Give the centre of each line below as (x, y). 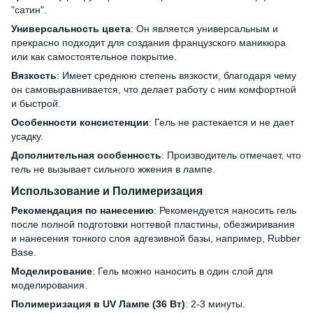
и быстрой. (36, 104)
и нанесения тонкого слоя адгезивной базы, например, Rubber (156, 238)
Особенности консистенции (80, 123)
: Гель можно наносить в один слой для (183, 271)
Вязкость (34, 76)
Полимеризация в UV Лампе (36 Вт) (98, 304)
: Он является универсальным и (204, 29)
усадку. (27, 137)
